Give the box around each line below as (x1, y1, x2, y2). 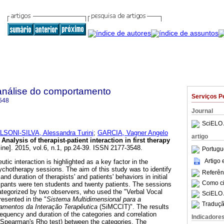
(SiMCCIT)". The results (97, 203, 169, 211)
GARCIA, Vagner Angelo (97, 129, 168, 137)
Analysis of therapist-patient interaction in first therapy (1, 136, 170, 144)
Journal (191, 107, 213, 114)
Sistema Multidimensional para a (46, 195, 141, 203)
